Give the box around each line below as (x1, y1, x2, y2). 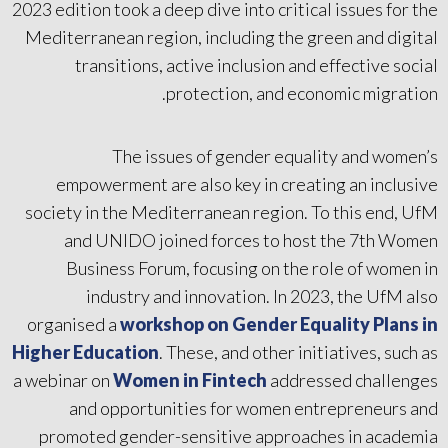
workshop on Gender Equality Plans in (120, 312, 438, 335)
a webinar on (13, 368, 113, 391)
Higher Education (12, 340, 159, 363)
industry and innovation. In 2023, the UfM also (86, 284, 438, 307)
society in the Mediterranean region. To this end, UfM (25, 200, 438, 223)
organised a (27, 312, 120, 335)
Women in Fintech (113, 368, 267, 391)
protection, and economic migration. (166, 81, 438, 104)
